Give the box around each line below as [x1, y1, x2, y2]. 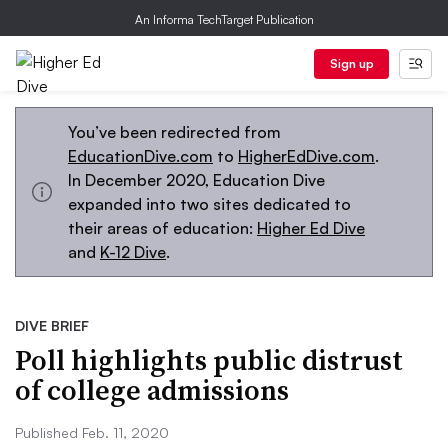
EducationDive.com [68, 146, 213, 166]
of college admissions [15, 371, 289, 409]
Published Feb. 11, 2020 [15, 424, 169, 441]
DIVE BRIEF [15, 317, 89, 334]
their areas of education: [68, 218, 257, 238]
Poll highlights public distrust [15, 341, 403, 379]
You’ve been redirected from [68, 122, 281, 142]
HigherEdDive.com [238, 146, 375, 166]
